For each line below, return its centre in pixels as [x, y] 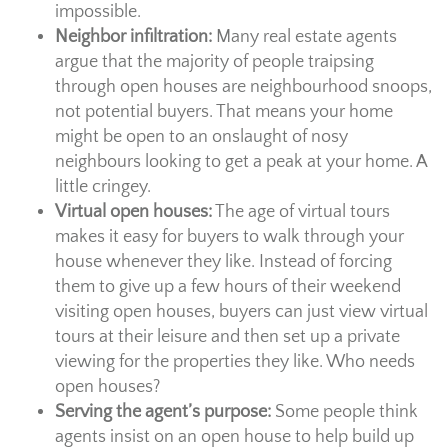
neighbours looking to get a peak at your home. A [241, 161]
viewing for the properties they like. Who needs [235, 361]
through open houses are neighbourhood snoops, [243, 86]
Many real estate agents [304, 36]
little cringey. [103, 186]
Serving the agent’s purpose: [163, 411]
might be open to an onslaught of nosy [201, 136]
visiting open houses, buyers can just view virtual [241, 311]
